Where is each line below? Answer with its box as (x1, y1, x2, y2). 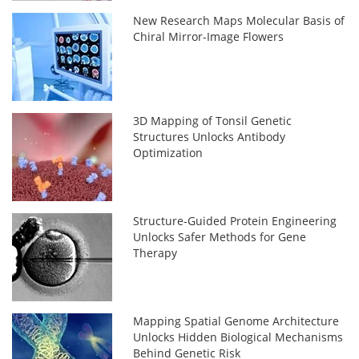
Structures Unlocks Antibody (133, 129, 286, 145)
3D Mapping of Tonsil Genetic (133, 113, 292, 129)
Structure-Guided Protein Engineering (133, 213, 337, 229)
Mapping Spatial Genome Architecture (133, 313, 340, 329)
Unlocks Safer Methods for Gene (133, 229, 307, 245)
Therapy (133, 245, 178, 261)
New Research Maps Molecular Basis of (133, 13, 345, 29)
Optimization (133, 145, 204, 161)
